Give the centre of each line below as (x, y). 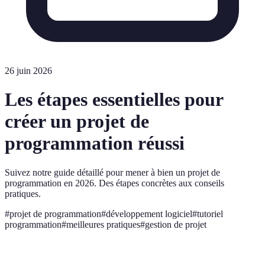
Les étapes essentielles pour (114, 100)
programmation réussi (95, 143)
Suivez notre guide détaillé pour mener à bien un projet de (112, 172)
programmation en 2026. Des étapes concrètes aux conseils (114, 183)
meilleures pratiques (103, 224)
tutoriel (210, 214)
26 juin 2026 (28, 71)
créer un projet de (77, 122)
